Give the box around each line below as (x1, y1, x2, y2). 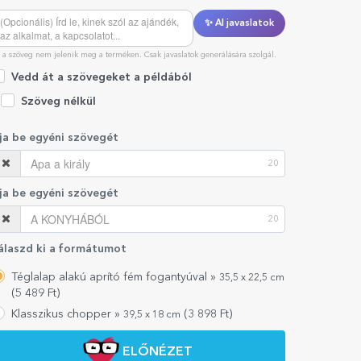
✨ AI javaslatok (205, 19, 274, 28)
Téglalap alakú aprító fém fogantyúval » (10, 272, 219, 284)
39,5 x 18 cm (122, 309, 180, 321)
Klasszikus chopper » (10, 309, 123, 321)
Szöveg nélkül (20, 96, 96, 108)
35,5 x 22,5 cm (218, 272, 284, 284)
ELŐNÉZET (122, 345, 193, 359)
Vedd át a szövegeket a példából (10, 71, 192, 83)
